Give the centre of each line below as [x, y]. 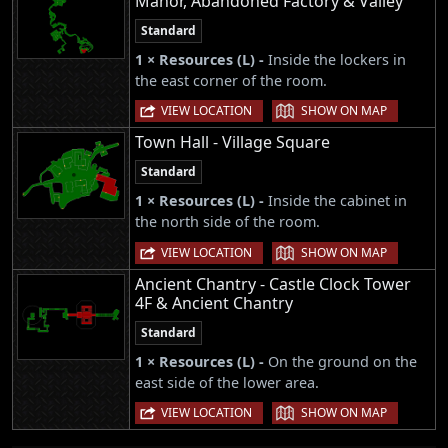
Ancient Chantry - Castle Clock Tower [273, 283]
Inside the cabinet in [337, 201]
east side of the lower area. [227, 382]
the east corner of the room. [231, 81]
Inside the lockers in [337, 60]
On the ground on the [342, 361]
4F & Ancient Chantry [214, 302]
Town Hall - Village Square [232, 142]
